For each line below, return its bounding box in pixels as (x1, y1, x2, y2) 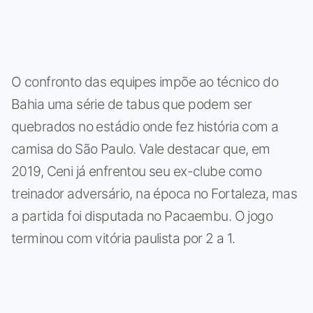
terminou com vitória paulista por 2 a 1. (11, 229, 235, 247)
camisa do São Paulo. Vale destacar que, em (11, 140, 270, 157)
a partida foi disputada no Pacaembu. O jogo (11, 207, 273, 224)
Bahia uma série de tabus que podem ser (11, 95, 252, 112)
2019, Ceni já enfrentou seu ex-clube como (11, 162, 262, 180)
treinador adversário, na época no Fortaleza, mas (11, 184, 298, 202)
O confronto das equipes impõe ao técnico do (11, 73, 279, 90)
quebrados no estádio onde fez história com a (11, 117, 279, 135)
